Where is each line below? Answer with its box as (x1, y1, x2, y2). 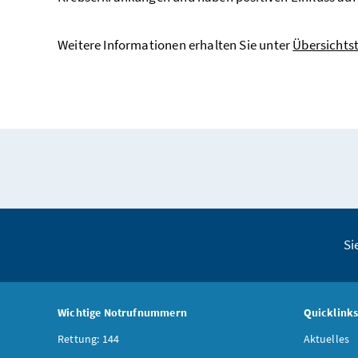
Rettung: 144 (58, 331, 120, 346)
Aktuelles (303, 331, 350, 346)
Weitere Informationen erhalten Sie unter (58, 35, 293, 54)
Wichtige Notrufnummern (58, 304, 187, 320)
